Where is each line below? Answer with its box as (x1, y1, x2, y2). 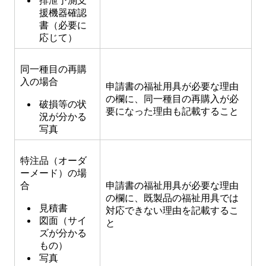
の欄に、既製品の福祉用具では (106, 193, 239, 203)
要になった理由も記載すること (106, 106, 239, 116)
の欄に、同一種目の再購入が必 (106, 94, 239, 104)
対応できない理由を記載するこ (106, 205, 239, 216)
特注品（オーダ (20, 156, 87, 166)
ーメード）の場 (20, 168, 87, 178)
